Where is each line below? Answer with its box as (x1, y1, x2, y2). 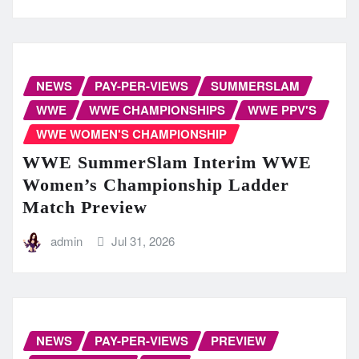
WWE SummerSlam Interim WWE (22, 152, 312, 173)
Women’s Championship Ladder (22, 175, 289, 196)
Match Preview (22, 197, 147, 218)
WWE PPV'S (248, 100, 317, 119)
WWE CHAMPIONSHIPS (89, 100, 225, 119)
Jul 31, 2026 (111, 232, 175, 250)
